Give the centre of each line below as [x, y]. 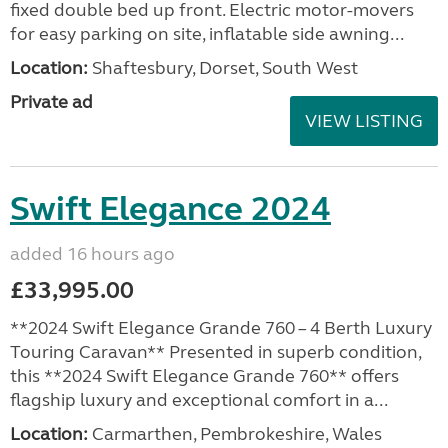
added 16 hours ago [92, 254]
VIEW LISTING [364, 121]
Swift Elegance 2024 [170, 209]
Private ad [51, 102]
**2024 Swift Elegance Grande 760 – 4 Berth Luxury [221, 328]
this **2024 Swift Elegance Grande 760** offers [204, 376]
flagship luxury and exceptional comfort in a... [199, 400]
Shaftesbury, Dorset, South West [223, 68]
